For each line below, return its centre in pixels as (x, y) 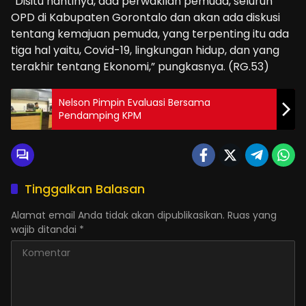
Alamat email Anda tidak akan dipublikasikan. (118, 215)
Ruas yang (252, 215)
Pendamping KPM (100, 115)
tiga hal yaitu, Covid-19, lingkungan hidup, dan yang (145, 50)
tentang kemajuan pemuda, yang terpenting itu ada (150, 33)
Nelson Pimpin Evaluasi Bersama (135, 102)
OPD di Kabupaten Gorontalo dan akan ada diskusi (145, 17)
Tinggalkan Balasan (85, 189)
